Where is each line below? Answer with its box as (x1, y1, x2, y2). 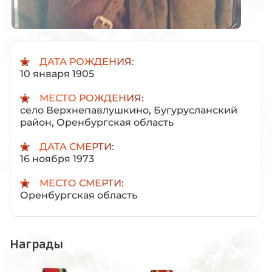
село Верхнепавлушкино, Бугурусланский (20, 104, 237, 116)
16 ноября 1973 (20, 152, 94, 165)
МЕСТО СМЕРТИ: (39, 177, 124, 189)
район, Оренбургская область (20, 116, 174, 128)
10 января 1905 (20, 67, 94, 80)
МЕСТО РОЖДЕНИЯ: (39, 92, 144, 104)
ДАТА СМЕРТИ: (39, 140, 114, 152)
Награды (10, 236, 63, 252)
